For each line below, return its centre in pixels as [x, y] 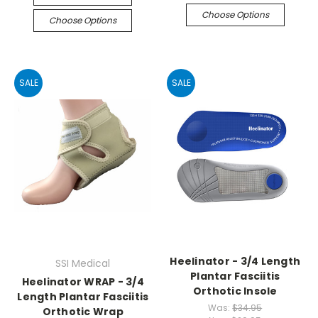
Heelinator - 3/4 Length [235, 261]
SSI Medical [83, 263]
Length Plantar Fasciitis [83, 297]
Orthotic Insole [235, 291]
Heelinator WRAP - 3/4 [83, 282]
